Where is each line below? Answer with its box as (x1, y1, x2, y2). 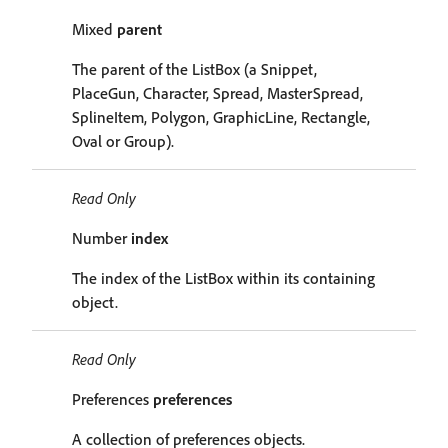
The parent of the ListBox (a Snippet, (72, 59, 317, 79)
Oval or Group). (72, 131, 174, 151)
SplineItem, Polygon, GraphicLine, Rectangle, (72, 107, 370, 127)
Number (72, 228, 131, 248)
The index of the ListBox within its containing (72, 268, 375, 288)
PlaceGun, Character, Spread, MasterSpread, (72, 83, 363, 103)
